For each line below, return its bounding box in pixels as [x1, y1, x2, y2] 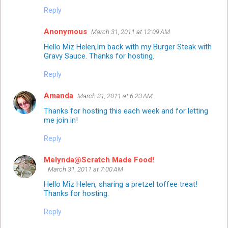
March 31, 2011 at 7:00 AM [48, 165, 123, 173]
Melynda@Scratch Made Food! [44, 155, 154, 164]
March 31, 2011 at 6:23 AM [77, 92, 153, 100]
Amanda [44, 91, 73, 100]
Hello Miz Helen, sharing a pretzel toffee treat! [44, 179, 197, 189]
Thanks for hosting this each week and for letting [44, 106, 208, 116]
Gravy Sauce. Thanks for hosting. [44, 51, 154, 61]
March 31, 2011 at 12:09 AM [91, 27, 170, 36]
